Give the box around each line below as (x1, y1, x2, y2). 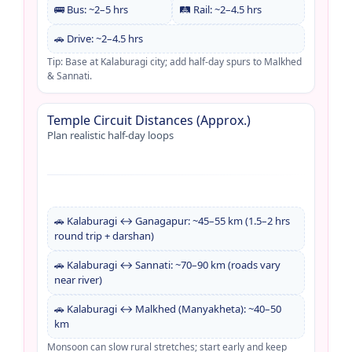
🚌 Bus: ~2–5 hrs (54, 2, 128, 16)
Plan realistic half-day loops (47, 127, 174, 142)
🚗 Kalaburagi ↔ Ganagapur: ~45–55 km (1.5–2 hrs (54, 213, 290, 228)
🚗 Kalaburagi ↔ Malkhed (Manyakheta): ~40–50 (54, 301, 281, 316)
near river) (54, 272, 102, 287)
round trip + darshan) (54, 228, 154, 243)
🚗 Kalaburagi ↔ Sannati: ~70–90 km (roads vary (54, 257, 280, 272)
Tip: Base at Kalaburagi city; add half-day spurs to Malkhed (47, 54, 302, 68)
